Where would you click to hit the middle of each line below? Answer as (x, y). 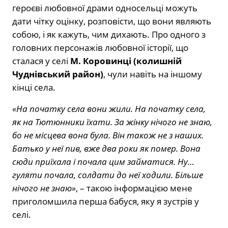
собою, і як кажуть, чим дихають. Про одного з (109, 34)
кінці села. (34, 87)
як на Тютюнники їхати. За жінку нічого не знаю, (112, 122)
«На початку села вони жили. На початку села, (109, 108)
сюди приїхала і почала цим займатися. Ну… (103, 161)
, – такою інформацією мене (134, 188)
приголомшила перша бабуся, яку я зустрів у (106, 201)
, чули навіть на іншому (153, 74)
